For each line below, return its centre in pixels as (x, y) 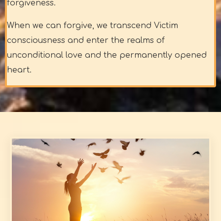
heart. (19, 70)
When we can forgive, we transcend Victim (92, 26)
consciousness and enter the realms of (86, 41)
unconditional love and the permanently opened (107, 55)
